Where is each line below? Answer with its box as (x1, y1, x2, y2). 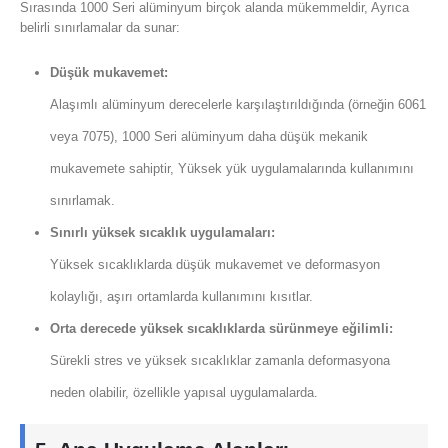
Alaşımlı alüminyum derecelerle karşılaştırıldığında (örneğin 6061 (49, 97, 426, 113)
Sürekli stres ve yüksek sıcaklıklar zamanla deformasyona (49, 353, 390, 369)
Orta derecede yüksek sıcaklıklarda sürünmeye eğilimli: (49, 321, 393, 337)
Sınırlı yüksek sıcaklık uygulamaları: (49, 225, 275, 241)
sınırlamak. (49, 193, 115, 209)
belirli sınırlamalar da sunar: (20, 20, 180, 36)
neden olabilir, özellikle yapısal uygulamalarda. (49, 385, 318, 401)
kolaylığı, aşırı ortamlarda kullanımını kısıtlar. (49, 289, 313, 305)
